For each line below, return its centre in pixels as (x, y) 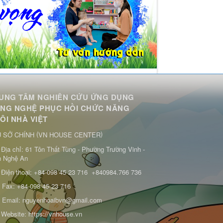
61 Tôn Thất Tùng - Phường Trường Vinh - (85, 149)
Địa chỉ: (13, 149)
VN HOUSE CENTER (69, 134)
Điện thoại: (17, 172)
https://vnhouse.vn (55, 214)
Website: (15, 214)
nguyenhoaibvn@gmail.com (62, 200)
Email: (12, 200)
